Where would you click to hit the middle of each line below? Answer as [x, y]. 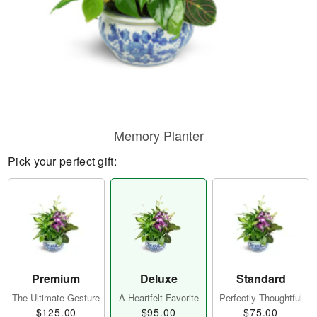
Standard [261, 279]
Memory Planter [158, 135]
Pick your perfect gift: [62, 161]
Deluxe [158, 279]
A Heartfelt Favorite [158, 298]
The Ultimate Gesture [56, 298]
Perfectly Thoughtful [261, 298]
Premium [56, 279]
